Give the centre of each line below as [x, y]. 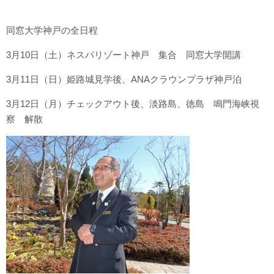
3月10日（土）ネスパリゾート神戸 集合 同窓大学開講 [124, 54]
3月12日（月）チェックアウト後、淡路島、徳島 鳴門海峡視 [133, 103]
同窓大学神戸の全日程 [52, 30]
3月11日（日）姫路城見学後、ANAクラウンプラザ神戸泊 [124, 79]
